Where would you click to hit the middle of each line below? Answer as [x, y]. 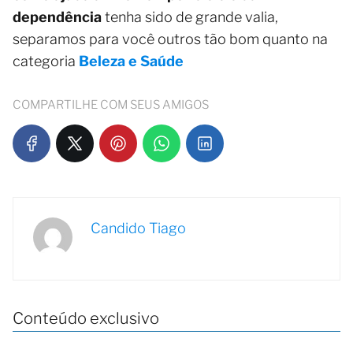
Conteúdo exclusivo [86, 319]
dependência [57, 17]
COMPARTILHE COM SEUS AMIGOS [111, 105]
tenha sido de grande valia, [190, 17]
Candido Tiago [138, 229]
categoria [46, 61]
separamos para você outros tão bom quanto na [170, 39]
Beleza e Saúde [131, 61]
